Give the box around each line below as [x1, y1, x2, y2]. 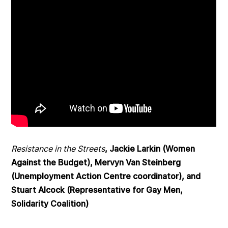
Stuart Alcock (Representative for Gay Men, [11, 184, 183, 195]
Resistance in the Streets [11, 143, 105, 154]
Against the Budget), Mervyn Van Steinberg [11, 157, 181, 167]
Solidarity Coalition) [11, 198, 89, 209]
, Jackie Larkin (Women [105, 143, 195, 154]
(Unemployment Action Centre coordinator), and [11, 170, 201, 181]
